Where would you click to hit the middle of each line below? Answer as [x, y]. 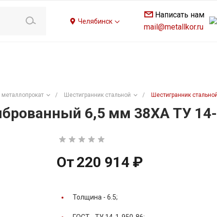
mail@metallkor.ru [174, 27]
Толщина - [90, 197]
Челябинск [96, 21]
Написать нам [180, 15]
